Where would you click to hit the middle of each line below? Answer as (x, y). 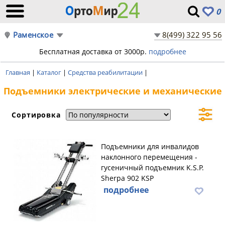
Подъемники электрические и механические (113, 91)
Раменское (33, 35)
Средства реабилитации (106, 72)
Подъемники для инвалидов (150, 146)
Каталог (50, 72)
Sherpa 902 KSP (127, 178)
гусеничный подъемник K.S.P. (152, 167)
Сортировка (37, 115)
